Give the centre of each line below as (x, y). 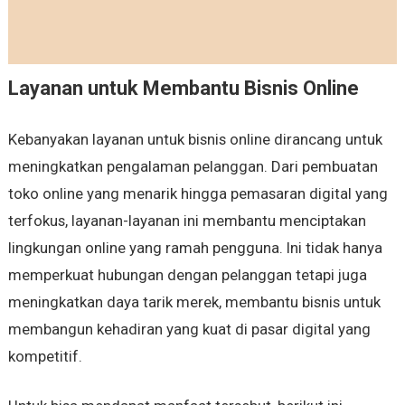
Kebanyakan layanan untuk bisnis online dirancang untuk (195, 140)
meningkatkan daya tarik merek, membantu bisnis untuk (194, 302)
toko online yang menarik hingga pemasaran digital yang (198, 194)
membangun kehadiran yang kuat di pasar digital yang (189, 330)
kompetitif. (45, 357)
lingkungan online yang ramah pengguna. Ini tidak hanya (195, 248)
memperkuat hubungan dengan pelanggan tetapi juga (187, 275)
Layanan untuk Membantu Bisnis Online (183, 89)
